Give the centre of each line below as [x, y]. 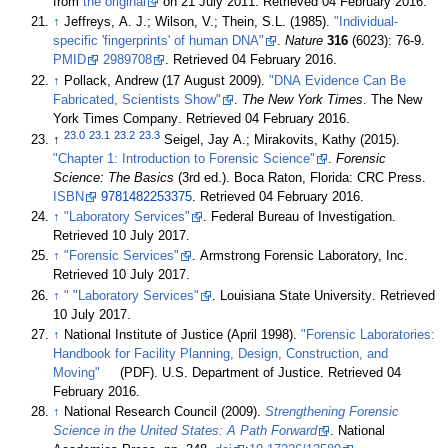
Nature [304, 41]
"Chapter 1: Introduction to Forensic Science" [184, 158]
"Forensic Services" [122, 256]
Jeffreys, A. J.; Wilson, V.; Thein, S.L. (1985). [199, 22]
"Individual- [366, 22]
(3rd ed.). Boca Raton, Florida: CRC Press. [300, 177]
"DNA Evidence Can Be [338, 80]
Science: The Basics [114, 177]
